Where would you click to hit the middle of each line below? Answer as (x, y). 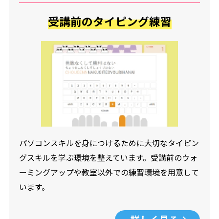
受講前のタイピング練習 (109, 21)
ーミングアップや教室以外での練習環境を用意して (109, 172)
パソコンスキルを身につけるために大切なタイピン (109, 142)
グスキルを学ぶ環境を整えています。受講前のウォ (108, 157)
